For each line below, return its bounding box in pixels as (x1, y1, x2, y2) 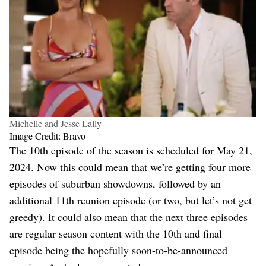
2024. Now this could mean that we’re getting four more (9, 159, 251, 174)
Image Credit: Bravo (9, 129, 85, 142)
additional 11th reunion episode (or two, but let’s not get (9, 192, 252, 207)
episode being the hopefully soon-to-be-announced (9, 242, 227, 257)
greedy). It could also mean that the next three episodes (9, 209, 248, 224)
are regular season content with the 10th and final (9, 226, 222, 240)
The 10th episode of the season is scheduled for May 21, (9, 142, 252, 157)
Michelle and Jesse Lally (9, 116, 102, 129)
